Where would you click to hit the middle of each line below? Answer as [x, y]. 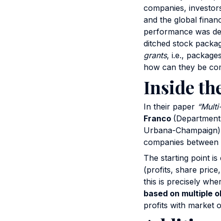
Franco [158, 118]
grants [155, 55]
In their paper [170, 107]
